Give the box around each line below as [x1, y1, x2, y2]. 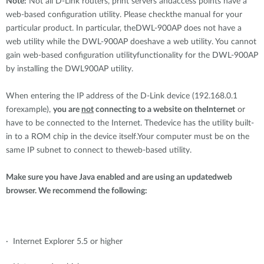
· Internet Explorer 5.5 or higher [6, 237, 123, 246]
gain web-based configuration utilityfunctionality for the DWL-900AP [6, 51, 258, 60]
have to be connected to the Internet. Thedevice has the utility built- [6, 119, 254, 127]
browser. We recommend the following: [6, 187, 147, 195]
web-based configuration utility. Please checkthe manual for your [6, 11, 242, 19]
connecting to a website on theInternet [94, 105, 235, 114]
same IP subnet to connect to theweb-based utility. [6, 146, 192, 154]
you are [53, 105, 81, 114]
